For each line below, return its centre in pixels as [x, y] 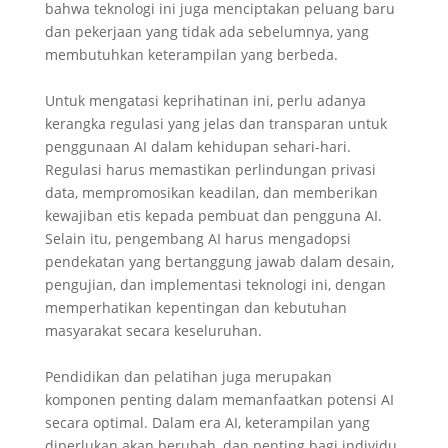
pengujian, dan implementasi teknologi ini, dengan [215, 284]
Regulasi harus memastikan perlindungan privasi [210, 169]
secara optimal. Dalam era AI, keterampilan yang [207, 422]
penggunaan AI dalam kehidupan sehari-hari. [197, 146]
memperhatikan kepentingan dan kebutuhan [195, 307]
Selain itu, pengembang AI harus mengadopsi [197, 238]
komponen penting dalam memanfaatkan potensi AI [219, 399]
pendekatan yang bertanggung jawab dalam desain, [219, 261]
